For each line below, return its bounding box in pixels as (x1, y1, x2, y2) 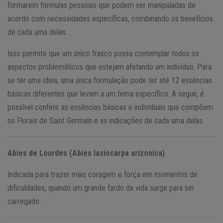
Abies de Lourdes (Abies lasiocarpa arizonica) (7, 148, 165, 158)
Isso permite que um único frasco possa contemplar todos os (7, 48, 199, 58)
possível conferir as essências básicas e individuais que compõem (7, 102, 213, 112)
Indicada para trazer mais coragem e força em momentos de (7, 169, 198, 179)
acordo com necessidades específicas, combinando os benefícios (7, 13, 213, 23)
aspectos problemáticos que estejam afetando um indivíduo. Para (7, 62, 212, 72)
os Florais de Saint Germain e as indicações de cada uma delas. (7, 115, 204, 125)
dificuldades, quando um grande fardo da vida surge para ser (7, 183, 195, 193)
